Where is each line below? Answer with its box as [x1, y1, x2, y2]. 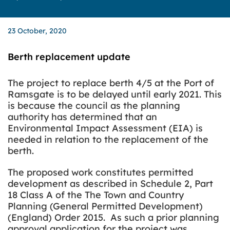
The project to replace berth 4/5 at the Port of [8, 77, 214, 89]
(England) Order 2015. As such [8, 212, 148, 223]
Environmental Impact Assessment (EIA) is [8, 122, 203, 134]
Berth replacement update [8, 51, 130, 63]
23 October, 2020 [8, 26, 67, 35]
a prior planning [148, 212, 219, 223]
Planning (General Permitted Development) [8, 200, 203, 212]
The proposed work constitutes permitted [8, 166, 193, 178]
